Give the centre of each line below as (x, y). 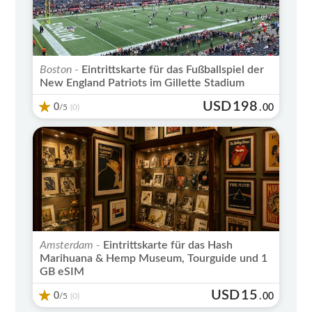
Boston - (60, 69)
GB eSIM (62, 271)
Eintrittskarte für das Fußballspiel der (172, 69)
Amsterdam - (70, 245)
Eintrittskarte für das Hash (167, 245)
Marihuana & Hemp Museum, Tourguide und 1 (154, 258)
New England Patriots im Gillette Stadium (142, 83)
